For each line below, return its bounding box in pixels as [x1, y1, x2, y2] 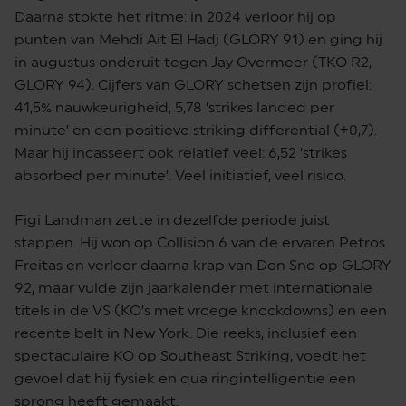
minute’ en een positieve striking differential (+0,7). [14, 121, 377, 140]
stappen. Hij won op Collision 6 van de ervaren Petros [14, 234, 385, 252]
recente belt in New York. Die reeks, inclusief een [14, 324, 357, 343]
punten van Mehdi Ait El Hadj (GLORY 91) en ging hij [14, 31, 382, 49]
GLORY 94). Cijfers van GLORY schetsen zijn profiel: [14, 76, 372, 94]
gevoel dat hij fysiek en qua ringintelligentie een [14, 370, 356, 388]
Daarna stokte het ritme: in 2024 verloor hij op [14, 8, 336, 26]
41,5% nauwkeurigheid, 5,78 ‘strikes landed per [14, 99, 334, 117]
